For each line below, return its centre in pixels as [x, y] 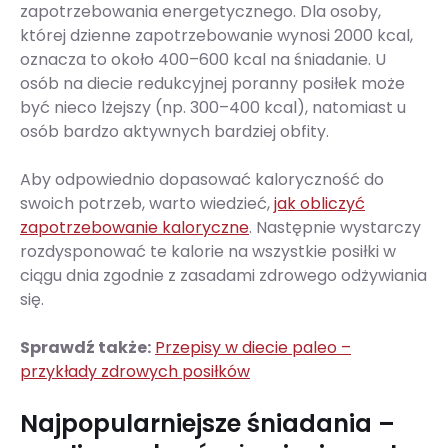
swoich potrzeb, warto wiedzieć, [147, 204]
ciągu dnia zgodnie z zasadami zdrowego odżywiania [223, 276]
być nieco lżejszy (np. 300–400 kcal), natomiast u [213, 108]
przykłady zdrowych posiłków [135, 372]
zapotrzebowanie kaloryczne [134, 228]
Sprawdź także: [85, 348]
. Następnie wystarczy [335, 228]
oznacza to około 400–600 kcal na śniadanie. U [203, 60]
